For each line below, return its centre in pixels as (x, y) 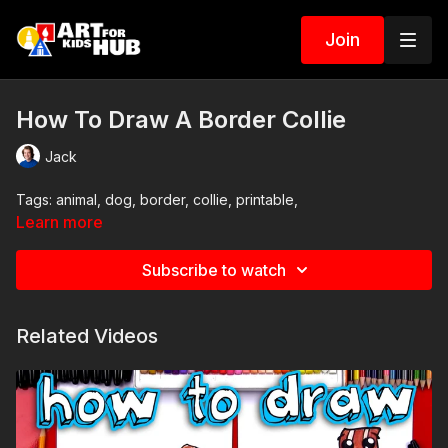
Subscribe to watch (214, 270)
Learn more (59, 222)
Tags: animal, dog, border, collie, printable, (157, 199)
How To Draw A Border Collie (181, 119)
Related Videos (87, 336)
